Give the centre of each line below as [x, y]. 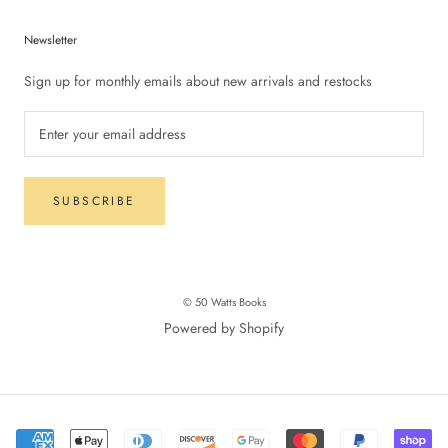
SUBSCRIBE [94, 201]
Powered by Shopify [224, 328]
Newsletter [50, 40]
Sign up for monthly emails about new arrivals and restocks [198, 81]
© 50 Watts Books [224, 302]
